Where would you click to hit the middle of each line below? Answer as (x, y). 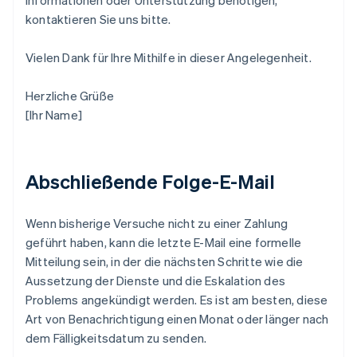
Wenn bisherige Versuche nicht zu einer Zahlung (157, 224)
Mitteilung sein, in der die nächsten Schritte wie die (165, 262)
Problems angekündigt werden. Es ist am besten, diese (177, 300)
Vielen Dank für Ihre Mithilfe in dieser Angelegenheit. (169, 58)
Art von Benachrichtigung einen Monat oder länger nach (177, 319)
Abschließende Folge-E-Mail (150, 182)
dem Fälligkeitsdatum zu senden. (116, 338)
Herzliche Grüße (70, 96)
